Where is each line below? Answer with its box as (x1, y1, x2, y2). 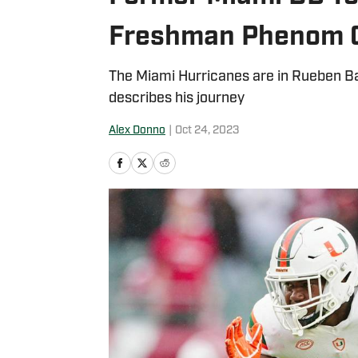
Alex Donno (109, 125, 165, 137)
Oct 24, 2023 (175, 125, 239, 137)
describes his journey (109, 91, 245, 106)
